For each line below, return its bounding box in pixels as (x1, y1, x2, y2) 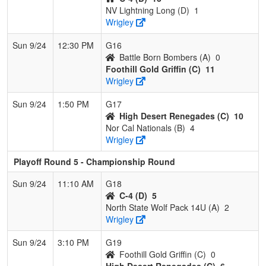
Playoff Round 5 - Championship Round (14, 155, 175, 167)
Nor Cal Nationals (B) (106, 121, 185, 134)
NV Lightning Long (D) (106, 4, 189, 16)
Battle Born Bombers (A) (119, 50, 211, 63)
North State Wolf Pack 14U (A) (106, 201, 220, 213)
